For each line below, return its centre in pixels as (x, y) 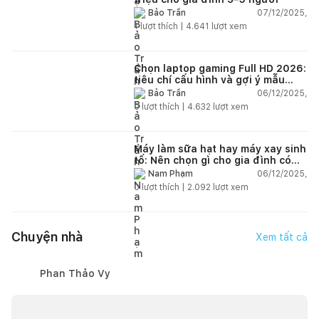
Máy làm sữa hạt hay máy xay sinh (220, 148)
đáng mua (159, 91)
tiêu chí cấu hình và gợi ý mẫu (209, 79)
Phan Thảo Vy (75, 273)
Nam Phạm (171, 174)
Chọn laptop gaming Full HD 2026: (220, 68)
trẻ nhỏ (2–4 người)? (186, 171)
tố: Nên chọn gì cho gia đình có (213, 160)
